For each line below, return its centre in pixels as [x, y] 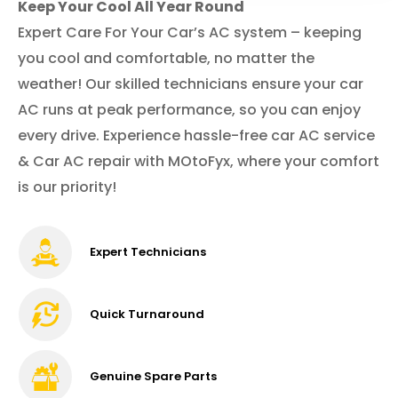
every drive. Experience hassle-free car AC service [196, 136]
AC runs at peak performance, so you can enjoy [189, 110]
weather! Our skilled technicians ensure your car [191, 84]
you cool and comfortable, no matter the [166, 59]
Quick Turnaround [147, 314]
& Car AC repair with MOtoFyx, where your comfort [199, 162]
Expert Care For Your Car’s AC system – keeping [190, 33]
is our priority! [67, 187]
